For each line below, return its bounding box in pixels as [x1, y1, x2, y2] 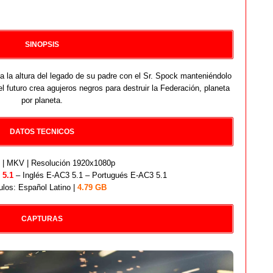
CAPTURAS [21, 214, 63, 223]
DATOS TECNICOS [10, 127, 74, 136]
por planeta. [21, 95, 63, 105]
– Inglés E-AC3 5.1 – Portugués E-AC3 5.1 [13, 170, 167, 180]
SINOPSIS [25, 40, 59, 49]
